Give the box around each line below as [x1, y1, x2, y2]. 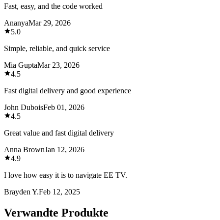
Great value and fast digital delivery [4, 128, 114, 137]
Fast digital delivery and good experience [4, 86, 131, 95]
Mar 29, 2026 [28, 18, 71, 27]
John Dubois [4, 103, 43, 111]
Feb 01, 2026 [43, 103, 84, 111]
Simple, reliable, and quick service [4, 44, 110, 53]
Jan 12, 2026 [45, 145, 84, 154]
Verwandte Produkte [4, 206, 109, 219]
